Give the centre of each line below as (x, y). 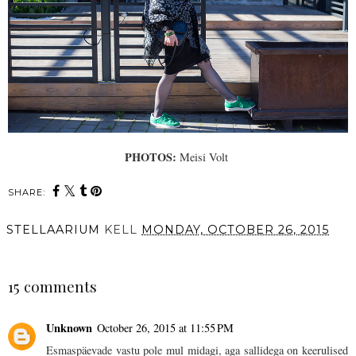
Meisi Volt (204, 157)
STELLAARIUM (53, 229)
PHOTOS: (150, 157)
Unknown (69, 328)
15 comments (52, 286)
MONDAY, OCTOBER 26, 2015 (235, 229)
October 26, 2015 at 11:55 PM (165, 328)
